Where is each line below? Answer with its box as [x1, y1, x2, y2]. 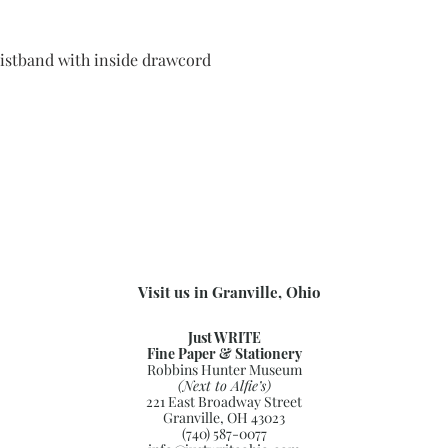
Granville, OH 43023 [163, 408, 285, 427]
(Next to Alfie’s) [177, 376, 271, 395]
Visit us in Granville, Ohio [138, 282, 320, 302]
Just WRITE [187, 328, 261, 347]
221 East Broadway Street [146, 392, 302, 411]
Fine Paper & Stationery [146, 344, 302, 363]
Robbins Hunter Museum [146, 360, 302, 379]
